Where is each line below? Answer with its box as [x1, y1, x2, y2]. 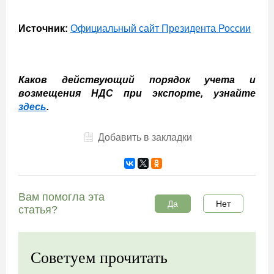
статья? [18, 204, 57, 216]
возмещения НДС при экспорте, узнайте [18, 88, 256, 98]
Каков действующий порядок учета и [18, 75, 256, 85]
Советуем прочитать [31, 249, 168, 267]
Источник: [18, 23, 68, 34]
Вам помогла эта [18, 191, 105, 203]
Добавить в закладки [97, 132, 192, 143]
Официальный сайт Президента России [70, 23, 251, 34]
